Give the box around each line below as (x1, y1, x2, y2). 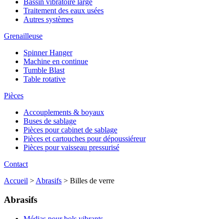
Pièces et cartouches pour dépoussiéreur (23, 134, 146, 143)
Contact (4, 160, 28, 169)
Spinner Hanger (23, 48, 72, 57)
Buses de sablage (23, 117, 76, 126)
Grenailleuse (4, 32, 43, 41)
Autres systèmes (23, 15, 73, 24)
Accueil (4, 176, 28, 185)
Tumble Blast (23, 66, 65, 75)
